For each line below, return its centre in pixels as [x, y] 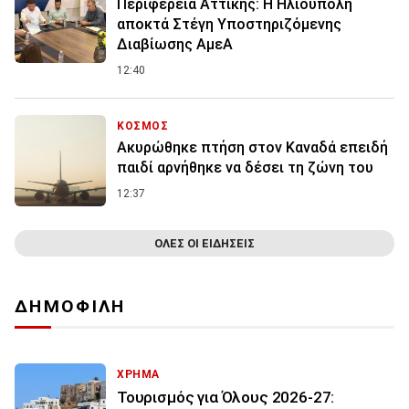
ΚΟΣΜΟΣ [143, 126]
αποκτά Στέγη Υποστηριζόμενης [229, 25]
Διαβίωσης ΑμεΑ [175, 45]
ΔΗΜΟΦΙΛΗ [70, 307]
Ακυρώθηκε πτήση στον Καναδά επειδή [252, 148]
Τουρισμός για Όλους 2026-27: [226, 398]
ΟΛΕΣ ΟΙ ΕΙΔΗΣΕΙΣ [204, 244]
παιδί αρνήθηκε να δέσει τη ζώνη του [245, 168]
